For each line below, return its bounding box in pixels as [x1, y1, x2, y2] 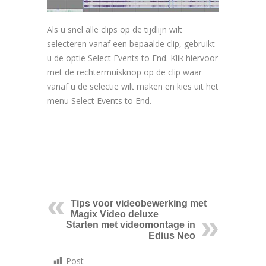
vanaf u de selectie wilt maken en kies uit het [47, 80, 218, 92]
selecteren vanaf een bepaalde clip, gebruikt [47, 37, 215, 49]
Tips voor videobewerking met [71, 198, 207, 208]
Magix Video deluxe [71, 208, 159, 219]
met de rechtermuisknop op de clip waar [47, 66, 202, 78]
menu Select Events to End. [47, 94, 151, 106]
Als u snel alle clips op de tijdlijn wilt [47, 23, 182, 35]
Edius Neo [148, 230, 195, 240]
